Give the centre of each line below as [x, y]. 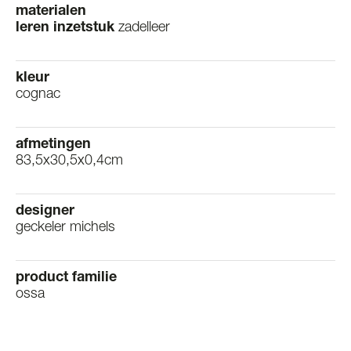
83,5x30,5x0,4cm [69, 162]
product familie [66, 279]
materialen [51, 12]
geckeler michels [65, 228]
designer [45, 212]
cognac [38, 95]
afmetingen [53, 145]
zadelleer [144, 29]
